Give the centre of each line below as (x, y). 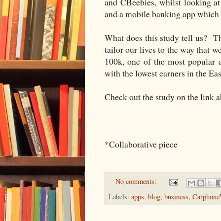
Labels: (120, 196)
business (176, 196)
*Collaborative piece (141, 144)
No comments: (137, 182)
